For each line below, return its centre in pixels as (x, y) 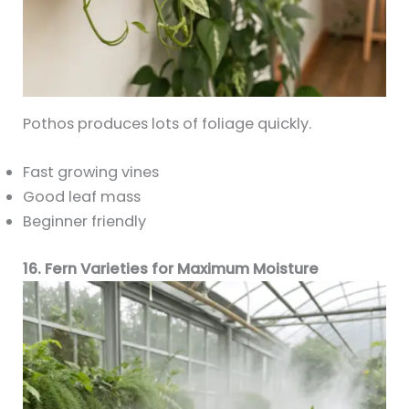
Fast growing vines (91, 173)
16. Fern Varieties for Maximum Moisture (171, 268)
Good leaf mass (82, 197)
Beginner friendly (85, 222)
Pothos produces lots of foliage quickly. (168, 124)
